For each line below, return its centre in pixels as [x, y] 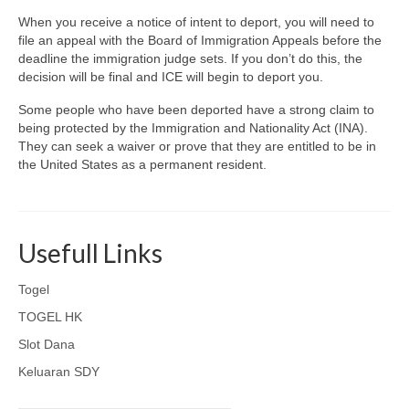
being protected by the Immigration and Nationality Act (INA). [193, 128]
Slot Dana [47, 344]
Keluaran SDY [59, 372]
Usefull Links [90, 253]
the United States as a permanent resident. [142, 164]
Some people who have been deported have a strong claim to [196, 110]
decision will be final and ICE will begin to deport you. [171, 77]
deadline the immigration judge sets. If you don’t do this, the [190, 58]
